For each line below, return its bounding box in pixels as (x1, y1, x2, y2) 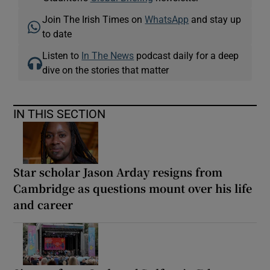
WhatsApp (145, 14, 189, 25)
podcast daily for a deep (134, 51, 239, 61)
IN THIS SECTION (13, 108, 106, 121)
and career (13, 196, 74, 213)
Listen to (42, 51, 82, 61)
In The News (81, 51, 134, 61)
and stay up (189, 14, 242, 25)
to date (42, 29, 72, 39)
